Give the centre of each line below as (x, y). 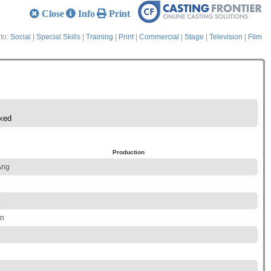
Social (21, 37)
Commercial (159, 37)
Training (100, 37)
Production (129, 152)
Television (226, 37)
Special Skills (58, 37)
